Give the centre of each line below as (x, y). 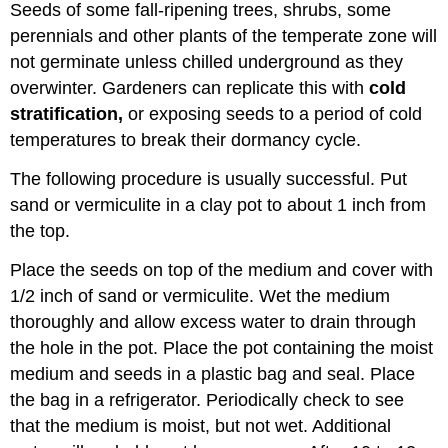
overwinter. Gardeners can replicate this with (190, 88)
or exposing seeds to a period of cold (275, 114)
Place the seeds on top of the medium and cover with (222, 269)
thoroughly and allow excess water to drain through (213, 321)
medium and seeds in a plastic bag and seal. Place (213, 373)
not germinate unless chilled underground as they (207, 62)
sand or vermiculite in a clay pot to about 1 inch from (218, 205)
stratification (64, 114)
